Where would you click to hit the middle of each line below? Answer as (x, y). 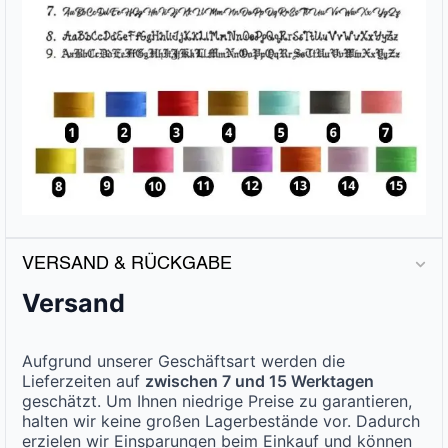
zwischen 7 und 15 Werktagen (259, 381)
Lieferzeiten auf (83, 381)
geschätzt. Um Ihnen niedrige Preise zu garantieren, (217, 401)
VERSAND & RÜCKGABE (127, 264)
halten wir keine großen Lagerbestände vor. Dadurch (221, 421)
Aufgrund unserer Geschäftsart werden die (183, 361)
